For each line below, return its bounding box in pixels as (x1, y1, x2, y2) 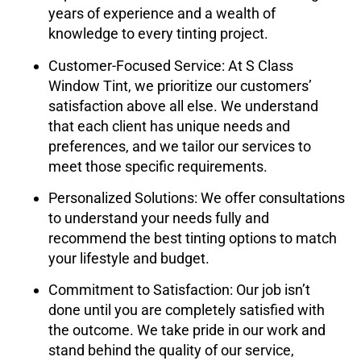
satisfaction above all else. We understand (48, 97, 318, 114)
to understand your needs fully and (48, 209, 269, 226)
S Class (246, 56, 293, 74)
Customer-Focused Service (48, 56, 222, 74)
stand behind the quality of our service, (48, 342, 294, 359)
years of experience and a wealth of (48, 5, 276, 23)
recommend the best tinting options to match (48, 229, 337, 247)
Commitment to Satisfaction (48, 281, 230, 299)
